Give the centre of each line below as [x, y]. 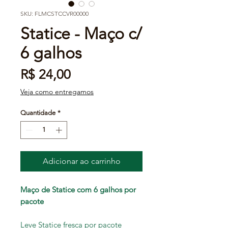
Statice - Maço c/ [81, 33]
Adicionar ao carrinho [81, 161]
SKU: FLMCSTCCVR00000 [54, 13]
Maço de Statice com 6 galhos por [78, 190]
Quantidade [38, 112]
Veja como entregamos [57, 91]
